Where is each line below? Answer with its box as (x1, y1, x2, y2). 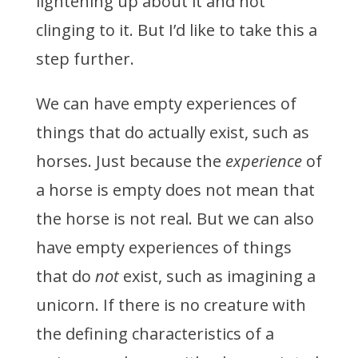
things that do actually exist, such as (35, 121, 309, 144)
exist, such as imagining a (118, 265, 316, 288)
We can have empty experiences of (35, 93, 296, 115)
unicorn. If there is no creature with (35, 294, 306, 316)
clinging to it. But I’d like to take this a (35, 19, 317, 42)
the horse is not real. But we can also (35, 208, 314, 230)
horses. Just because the (35, 150, 225, 173)
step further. (35, 48, 138, 70)
